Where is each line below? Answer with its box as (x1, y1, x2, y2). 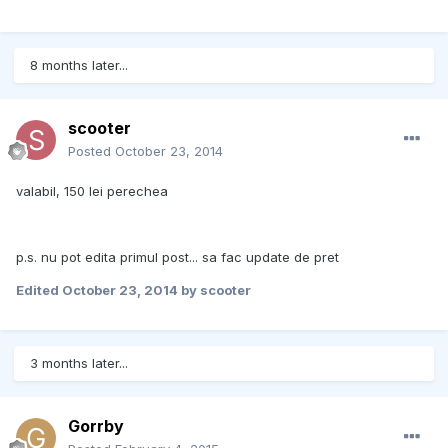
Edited (16, 282, 62, 299)
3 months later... (30, 355, 128, 372)
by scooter (178, 282, 251, 299)
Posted (68, 143, 115, 160)
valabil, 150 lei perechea (16, 183, 168, 200)
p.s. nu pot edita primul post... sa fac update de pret (16, 249, 339, 266)
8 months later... (30, 57, 128, 74)
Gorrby (68, 416, 124, 437)
